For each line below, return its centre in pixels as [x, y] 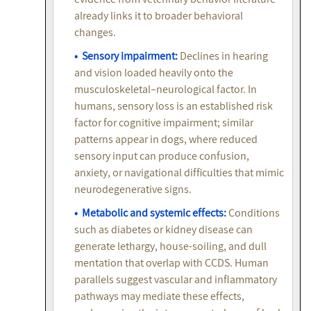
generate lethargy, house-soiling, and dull [170, 246]
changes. [95, 33]
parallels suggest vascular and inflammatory [176, 280]
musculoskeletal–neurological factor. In [166, 90]
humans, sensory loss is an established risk [174, 106]
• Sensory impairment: [126, 56]
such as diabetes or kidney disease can [163, 230]
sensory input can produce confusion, [162, 156]
